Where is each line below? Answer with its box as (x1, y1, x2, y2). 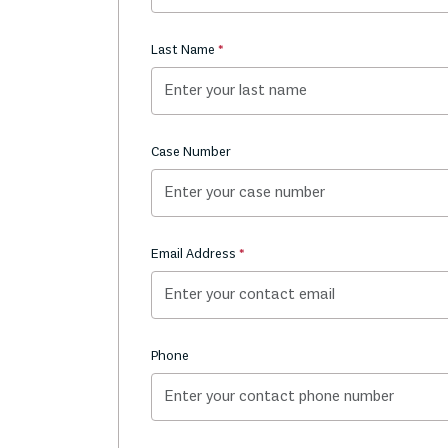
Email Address (151, 246, 239, 263)
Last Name (151, 42, 218, 59)
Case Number (151, 144, 231, 161)
